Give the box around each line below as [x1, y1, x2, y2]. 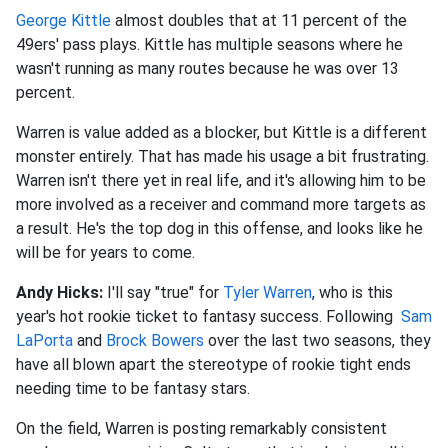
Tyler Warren [223, 283, 312, 303]
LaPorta [16, 331, 73, 351]
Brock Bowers [106, 331, 204, 351]
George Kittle [16, 11, 111, 31]
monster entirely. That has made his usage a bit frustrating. [16, 147, 429, 167]
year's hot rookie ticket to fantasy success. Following [16, 307, 401, 327]
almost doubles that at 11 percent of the [111, 11, 407, 31]
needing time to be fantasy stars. [16, 379, 250, 399]
